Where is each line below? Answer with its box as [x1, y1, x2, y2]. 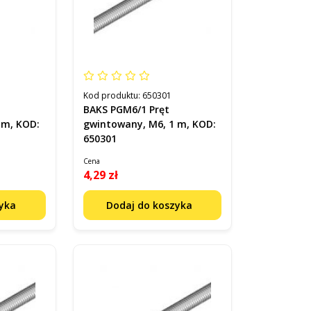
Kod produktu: [83, 90, 142, 102]
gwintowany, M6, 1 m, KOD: [83, 117, 216, 131]
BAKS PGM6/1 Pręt [83, 103, 169, 117]
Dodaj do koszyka [106, 199, 195, 212]
